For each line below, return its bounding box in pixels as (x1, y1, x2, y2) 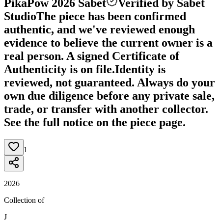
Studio (4, 9, 36, 23)
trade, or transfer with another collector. (4, 102, 208, 115)
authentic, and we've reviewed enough (4, 23, 195, 36)
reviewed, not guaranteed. (4, 76, 135, 89)
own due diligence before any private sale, (4, 89, 215, 102)
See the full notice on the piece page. (4, 115, 186, 129)
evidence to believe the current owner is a (4, 36, 213, 49)
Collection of (4, 195, 44, 204)
